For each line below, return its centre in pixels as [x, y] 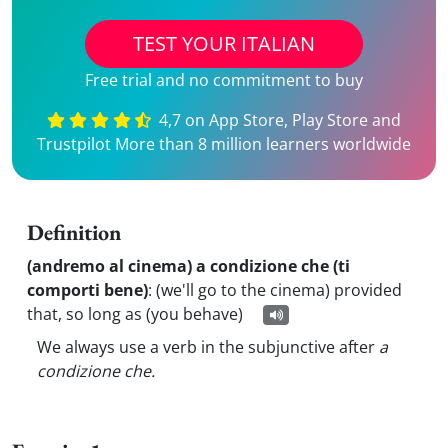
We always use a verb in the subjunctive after [208, 347]
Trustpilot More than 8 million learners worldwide [224, 144]
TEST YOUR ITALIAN [224, 43]
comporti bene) [87, 290]
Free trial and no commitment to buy [224, 80]
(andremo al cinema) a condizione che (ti [188, 266]
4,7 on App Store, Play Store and [278, 120]
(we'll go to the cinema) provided [279, 290]
